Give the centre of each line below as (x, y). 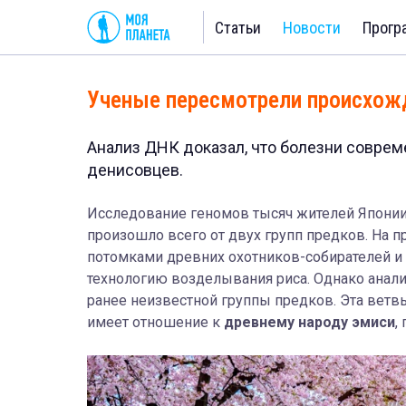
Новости (312, 27)
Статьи (238, 27)
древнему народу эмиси (309, 322)
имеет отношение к (155, 322)
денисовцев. (135, 170)
